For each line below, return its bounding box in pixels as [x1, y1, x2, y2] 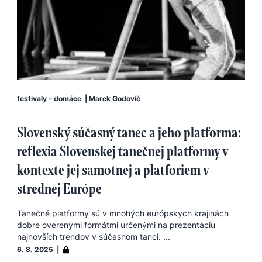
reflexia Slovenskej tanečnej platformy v [17, 142, 228, 160]
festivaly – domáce [17, 94, 81, 103]
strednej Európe [17, 180, 102, 198]
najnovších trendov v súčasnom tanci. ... [17, 232, 170, 242]
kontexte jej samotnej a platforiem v [17, 161, 209, 179]
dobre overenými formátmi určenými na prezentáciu [17, 220, 215, 230]
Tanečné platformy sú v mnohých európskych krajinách [17, 208, 229, 218]
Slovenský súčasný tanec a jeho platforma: [17, 123, 241, 142]
